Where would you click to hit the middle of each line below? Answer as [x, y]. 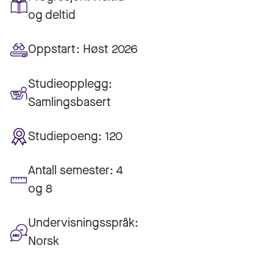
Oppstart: [54, 49]
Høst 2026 [110, 49]
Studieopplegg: [70, 83]
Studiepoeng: [65, 136]
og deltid [52, 15]
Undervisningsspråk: [83, 223]
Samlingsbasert [69, 102]
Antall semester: [71, 171]
